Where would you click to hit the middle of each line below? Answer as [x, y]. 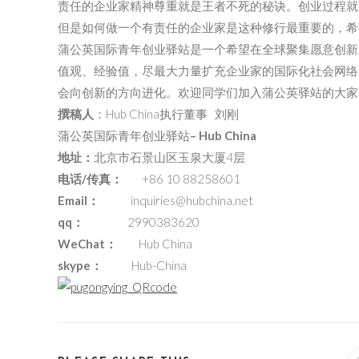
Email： [85, 201]
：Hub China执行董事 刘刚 [166, 114]
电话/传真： [90, 179]
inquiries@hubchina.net [192, 201]
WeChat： [87, 244]
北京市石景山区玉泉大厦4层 [169, 157]
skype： [95, 266]
